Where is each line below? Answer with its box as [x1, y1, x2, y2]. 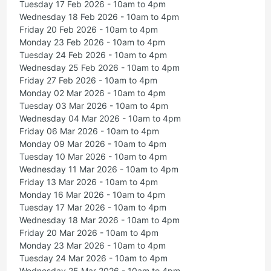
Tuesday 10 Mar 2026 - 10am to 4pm [19, 151, 167, 162]
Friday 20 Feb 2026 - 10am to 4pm [19, 24, 158, 35]
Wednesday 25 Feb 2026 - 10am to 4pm [19, 62, 180, 73]
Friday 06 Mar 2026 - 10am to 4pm [19, 126, 159, 137]
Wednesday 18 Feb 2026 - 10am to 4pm [19, 11, 179, 22]
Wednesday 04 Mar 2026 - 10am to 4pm [19, 113, 181, 124]
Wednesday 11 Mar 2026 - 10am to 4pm [19, 164, 178, 175]
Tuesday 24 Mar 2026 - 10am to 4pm [19, 253, 168, 264]
